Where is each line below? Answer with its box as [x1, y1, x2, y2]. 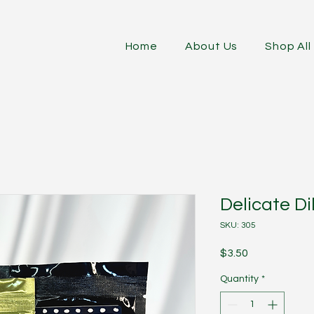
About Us [184, 41, 238, 52]
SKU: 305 [220, 221, 256, 230]
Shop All [265, 41, 311, 52]
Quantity [220, 274, 259, 284]
